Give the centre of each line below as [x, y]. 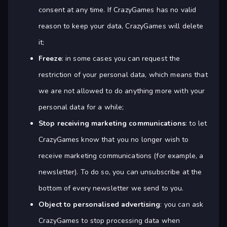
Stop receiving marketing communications [112, 124]
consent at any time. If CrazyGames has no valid [118, 10]
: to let [196, 124]
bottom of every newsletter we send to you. [111, 188]
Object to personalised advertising [100, 205]
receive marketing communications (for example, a [121, 156]
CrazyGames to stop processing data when [109, 221]
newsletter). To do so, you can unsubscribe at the [120, 172]
